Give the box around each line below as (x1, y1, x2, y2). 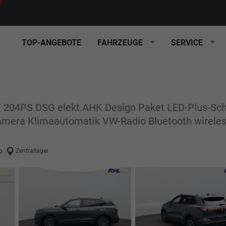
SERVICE (171, 37, 203, 47)
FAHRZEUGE (97, 37, 143, 47)
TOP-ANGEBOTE (22, 37, 81, 47)
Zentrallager (16, 147, 48, 155)
